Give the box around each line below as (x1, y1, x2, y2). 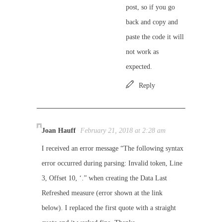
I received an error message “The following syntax (42, 145, 183, 152)
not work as (126, 48, 159, 55)
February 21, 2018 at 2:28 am (80, 127, 166, 134)
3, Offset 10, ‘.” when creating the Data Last (42, 174, 167, 182)
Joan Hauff (42, 127, 76, 134)
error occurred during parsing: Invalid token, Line (42, 160, 182, 167)
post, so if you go (126, 3, 175, 11)
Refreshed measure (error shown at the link (42, 189, 163, 197)
